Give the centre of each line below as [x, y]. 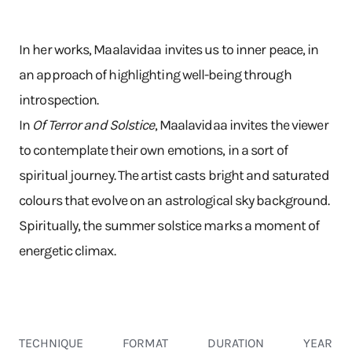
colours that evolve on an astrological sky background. [174, 200]
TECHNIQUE [51, 343]
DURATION [236, 343]
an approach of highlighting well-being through [155, 75]
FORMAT [145, 343]
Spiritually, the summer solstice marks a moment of [169, 225]
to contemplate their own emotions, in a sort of [153, 150]
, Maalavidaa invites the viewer [241, 125]
